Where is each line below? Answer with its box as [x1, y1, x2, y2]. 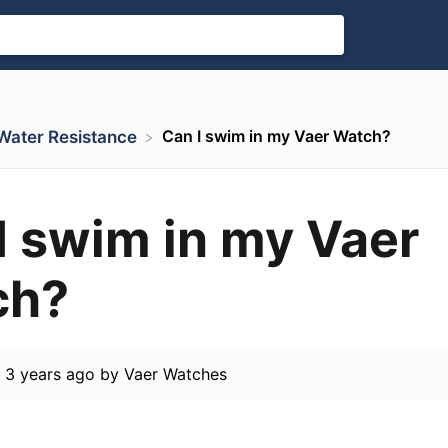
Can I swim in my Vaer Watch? [161, 126, 391, 146]
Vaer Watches [123, 364, 227, 385]
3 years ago [4, 364, 95, 385]
